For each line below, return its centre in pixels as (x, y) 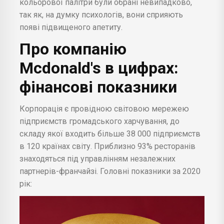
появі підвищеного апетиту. (71, 27)
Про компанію (73, 49)
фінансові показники (98, 87)
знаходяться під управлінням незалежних (97, 159)
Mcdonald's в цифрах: (99, 68)
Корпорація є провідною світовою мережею (104, 109)
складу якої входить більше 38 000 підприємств (110, 134)
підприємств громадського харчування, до (99, 121)
